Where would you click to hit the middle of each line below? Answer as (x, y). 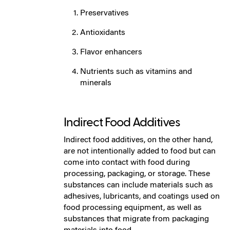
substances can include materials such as (138, 185)
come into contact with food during (127, 162)
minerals (96, 83)
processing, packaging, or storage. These (137, 174)
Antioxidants (103, 33)
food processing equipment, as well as (133, 208)
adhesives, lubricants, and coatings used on (142, 196)
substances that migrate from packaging (136, 219)
